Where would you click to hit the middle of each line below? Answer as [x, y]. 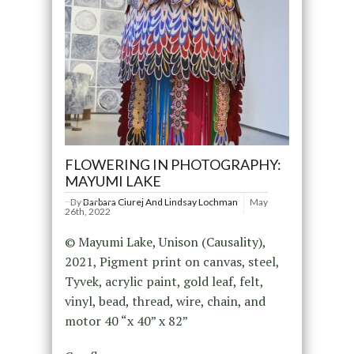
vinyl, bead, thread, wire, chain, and [165, 301]
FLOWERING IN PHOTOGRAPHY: [173, 164]
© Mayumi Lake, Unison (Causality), [165, 241]
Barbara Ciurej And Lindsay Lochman [160, 201]
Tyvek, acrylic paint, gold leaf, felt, [164, 281]
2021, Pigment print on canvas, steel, [171, 261]
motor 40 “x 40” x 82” [126, 320]
